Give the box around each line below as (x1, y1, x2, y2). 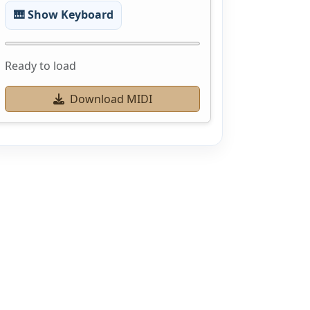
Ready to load (5, 57, 76, 73)
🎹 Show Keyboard (13, 7, 113, 23)
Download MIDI (69, 91, 152, 107)
